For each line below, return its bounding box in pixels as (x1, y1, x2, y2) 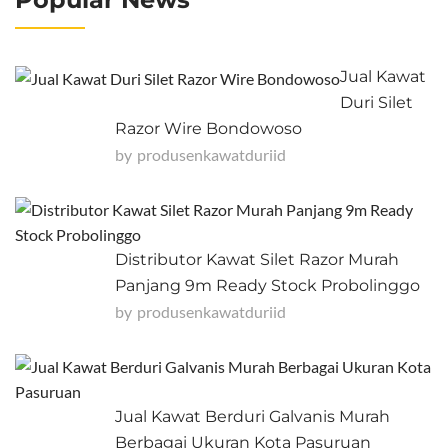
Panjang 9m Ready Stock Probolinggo (115, 276, 420, 295)
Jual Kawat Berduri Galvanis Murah (115, 407, 390, 426)
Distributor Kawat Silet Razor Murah (115, 250, 399, 269)
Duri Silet (340, 93, 413, 112)
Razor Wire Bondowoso (115, 119, 302, 138)
